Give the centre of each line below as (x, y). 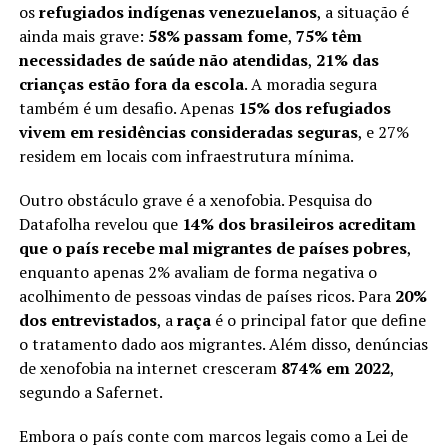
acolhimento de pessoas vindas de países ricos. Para (206, 296)
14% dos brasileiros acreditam (298, 224)
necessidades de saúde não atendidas (163, 60)
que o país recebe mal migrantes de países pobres (212, 248)
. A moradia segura (310, 84)
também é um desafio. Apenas (128, 108)
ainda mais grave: (83, 36)
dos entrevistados (87, 320)
